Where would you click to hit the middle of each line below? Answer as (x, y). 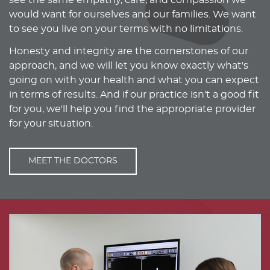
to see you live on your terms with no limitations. (126, 29)
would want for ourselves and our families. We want (133, 15)
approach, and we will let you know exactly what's (129, 66)
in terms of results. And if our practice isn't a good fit (134, 95)
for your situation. (51, 124)
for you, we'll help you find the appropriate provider (132, 109)
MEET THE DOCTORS (73, 161)
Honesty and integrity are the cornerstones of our (129, 52)
